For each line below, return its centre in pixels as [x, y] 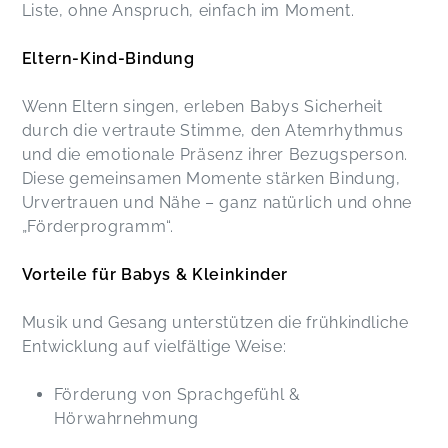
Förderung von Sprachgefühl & [177, 395]
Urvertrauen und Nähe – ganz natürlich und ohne [217, 203]
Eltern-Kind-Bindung [108, 59]
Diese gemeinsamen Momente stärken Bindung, [211, 179]
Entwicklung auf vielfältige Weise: [154, 347]
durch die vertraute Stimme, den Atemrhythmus [212, 131]
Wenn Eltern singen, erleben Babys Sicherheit [202, 107]
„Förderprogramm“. [97, 227]
